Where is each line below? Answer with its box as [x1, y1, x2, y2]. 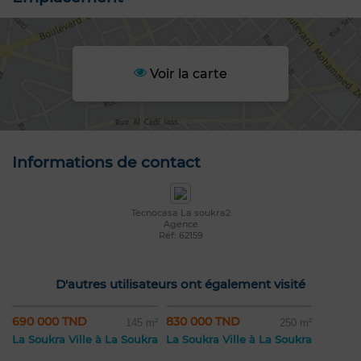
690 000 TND [12, 314, 87, 330]
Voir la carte [146, 66, 227, 82]
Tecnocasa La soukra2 [131, 207, 230, 219]
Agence [163, 218, 198, 230]
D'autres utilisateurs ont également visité [56, 276, 305, 293]
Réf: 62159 [158, 230, 203, 242]
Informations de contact [12, 153, 201, 172]
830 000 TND [166, 314, 240, 330]
